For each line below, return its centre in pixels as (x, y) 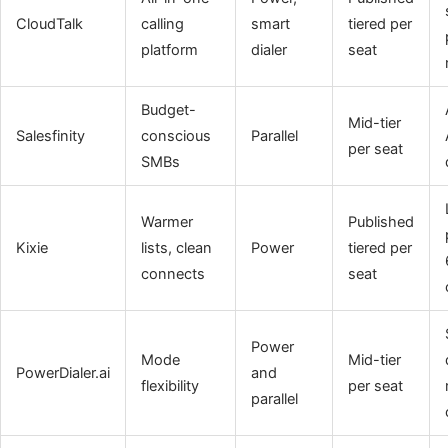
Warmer (166, 222)
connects (172, 274)
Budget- (168, 110)
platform (169, 50)
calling (162, 24)
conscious (175, 136)
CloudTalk (49, 24)
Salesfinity (50, 136)
